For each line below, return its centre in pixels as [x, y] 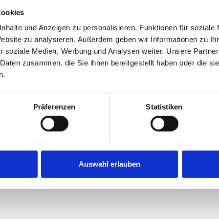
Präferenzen [54, 107]
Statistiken [164, 107]
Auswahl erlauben [109, 164]
